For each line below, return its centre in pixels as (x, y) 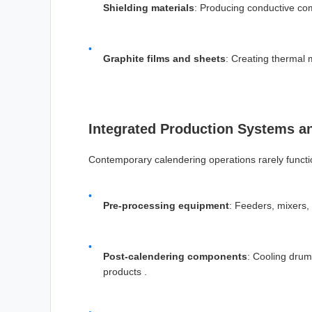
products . (125, 272)
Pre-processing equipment (166, 206)
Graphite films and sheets (164, 59)
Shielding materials (149, 8)
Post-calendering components (175, 257)
